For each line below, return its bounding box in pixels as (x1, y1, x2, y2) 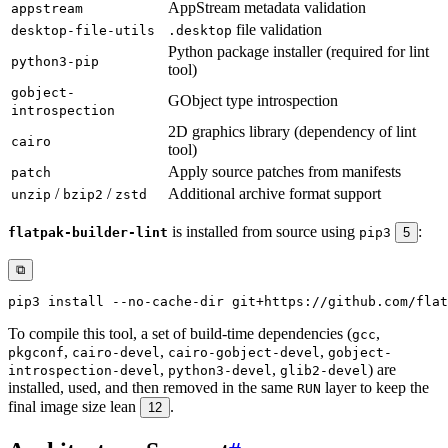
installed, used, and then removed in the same (8, 378, 297, 396)
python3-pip (11, 53, 99, 69)
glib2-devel (280, 362, 368, 378)
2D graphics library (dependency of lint (168, 122, 416, 140)
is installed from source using (168, 222, 359, 240)
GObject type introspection (168, 91, 338, 109)
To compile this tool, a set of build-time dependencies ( (8, 324, 352, 342)
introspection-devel (8, 362, 160, 378)
